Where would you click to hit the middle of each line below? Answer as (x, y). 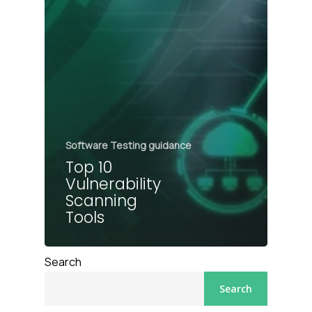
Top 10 (89, 167)
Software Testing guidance (128, 145)
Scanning (101, 200)
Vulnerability (113, 184)
